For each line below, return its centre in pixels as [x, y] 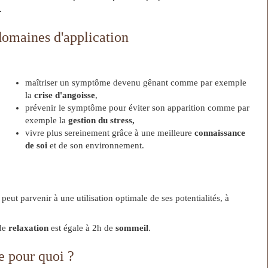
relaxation [27, 228]
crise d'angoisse [65, 95]
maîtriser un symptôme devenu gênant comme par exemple [136, 83]
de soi [36, 145]
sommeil [132, 228]
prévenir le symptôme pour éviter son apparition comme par [138, 108]
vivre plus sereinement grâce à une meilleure [110, 133]
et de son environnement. [96, 145]
